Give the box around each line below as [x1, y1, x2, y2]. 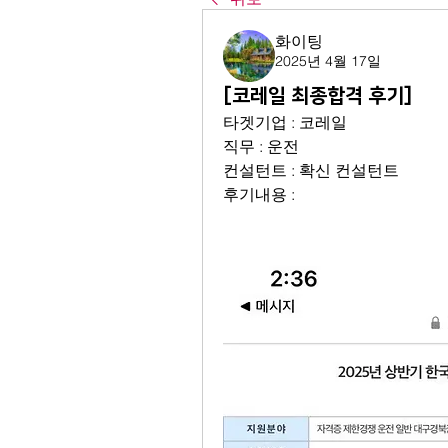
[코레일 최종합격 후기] [223, 85, 412, 107]
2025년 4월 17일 [275, 52, 381, 70]
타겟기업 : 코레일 [223, 112, 347, 132]
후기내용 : [223, 184, 299, 204]
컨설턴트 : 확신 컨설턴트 [223, 160, 399, 180]
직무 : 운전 [223, 136, 299, 156]
